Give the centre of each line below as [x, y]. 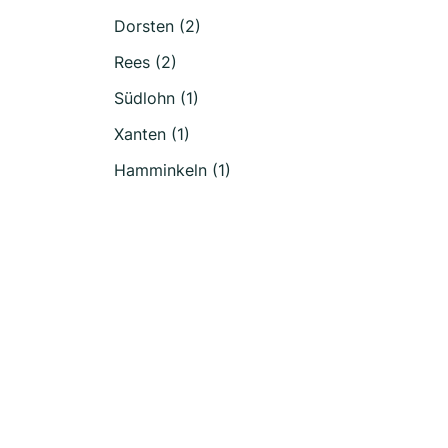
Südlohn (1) [156, 98]
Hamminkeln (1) [172, 170]
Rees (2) [145, 62]
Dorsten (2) [157, 26]
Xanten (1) [152, 134]
